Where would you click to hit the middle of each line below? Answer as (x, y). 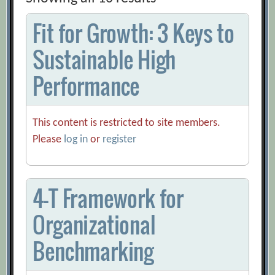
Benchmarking (93, 251)
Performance (86, 86)
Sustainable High (104, 60)
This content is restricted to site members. (127, 123)
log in (76, 140)
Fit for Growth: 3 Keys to (134, 33)
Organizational (94, 225)
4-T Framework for (108, 198)
